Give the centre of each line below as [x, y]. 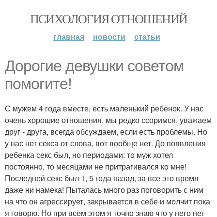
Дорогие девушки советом [94, 66]
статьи [147, 37]
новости [109, 37]
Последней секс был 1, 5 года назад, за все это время [102, 178]
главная [69, 37]
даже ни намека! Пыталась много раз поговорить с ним [104, 190]
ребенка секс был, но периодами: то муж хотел [89, 155]
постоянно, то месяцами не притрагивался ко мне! [96, 166]
